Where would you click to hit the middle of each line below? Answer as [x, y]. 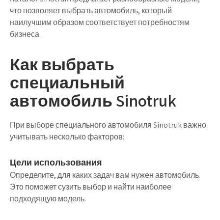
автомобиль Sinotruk [93, 100]
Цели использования [56, 162]
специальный [67, 82]
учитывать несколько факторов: [67, 137]
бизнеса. [25, 34]
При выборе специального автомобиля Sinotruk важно [108, 125]
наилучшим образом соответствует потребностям [100, 22]
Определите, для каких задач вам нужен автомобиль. [105, 175]
